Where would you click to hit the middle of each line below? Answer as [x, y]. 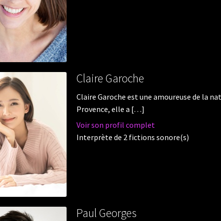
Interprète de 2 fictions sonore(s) [132, 137]
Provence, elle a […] [110, 109]
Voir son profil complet [115, 125]
